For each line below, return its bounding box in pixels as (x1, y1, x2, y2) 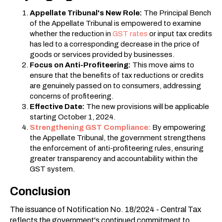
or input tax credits (148, 29, 212, 38)
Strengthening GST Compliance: (30, 123, 151, 131)
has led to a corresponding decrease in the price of (30, 40, 200, 48)
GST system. (30, 165, 75, 173)
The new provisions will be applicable (86, 102, 209, 111)
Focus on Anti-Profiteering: (30, 60, 131, 69)
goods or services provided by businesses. (30, 50, 174, 58)
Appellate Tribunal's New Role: (30, 8, 142, 17)
